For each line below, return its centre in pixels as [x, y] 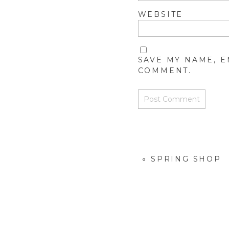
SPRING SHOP [186, 159]
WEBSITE [161, 14]
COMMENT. [165, 70]
